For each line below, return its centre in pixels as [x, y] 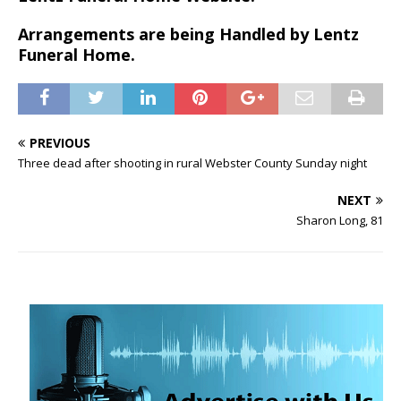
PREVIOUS [60, 142]
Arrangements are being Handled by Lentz [188, 34]
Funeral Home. [77, 54]
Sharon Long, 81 [340, 220]
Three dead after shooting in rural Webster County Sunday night [192, 162]
